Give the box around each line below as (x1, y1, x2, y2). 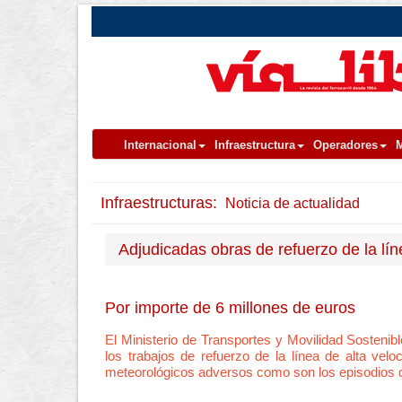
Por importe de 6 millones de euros (105, 299, 355, 317)
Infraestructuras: (100, 194, 222, 212)
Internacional (124, 138, 197, 152)
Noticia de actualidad (222, 196, 360, 211)
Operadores (313, 138, 378, 152)
